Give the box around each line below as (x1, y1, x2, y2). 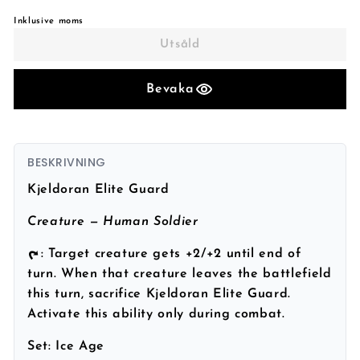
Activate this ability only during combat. (27, 308, 285, 321)
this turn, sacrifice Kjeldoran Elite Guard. (27, 288, 291, 301)
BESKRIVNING (27, 154, 106, 170)
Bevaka (146, 83, 194, 96)
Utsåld (160, 39, 200, 51)
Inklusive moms (14, 17, 84, 26)
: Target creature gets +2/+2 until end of (40, 247, 301, 260)
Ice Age (55, 340, 104, 353)
